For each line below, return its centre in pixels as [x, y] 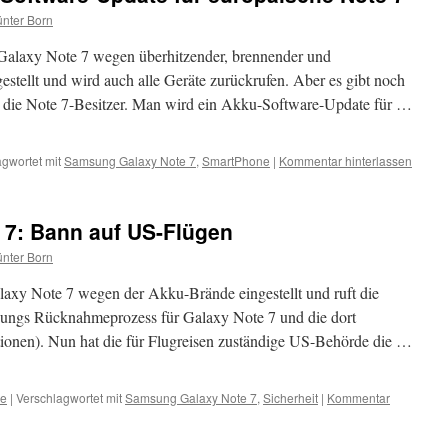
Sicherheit [290, 397]
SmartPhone [236, 160]
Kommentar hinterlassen [345, 160]
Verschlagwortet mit [69, 397]
